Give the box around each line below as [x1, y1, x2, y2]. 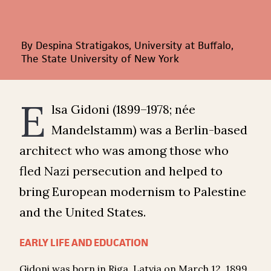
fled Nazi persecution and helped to [19, 163, 223, 179]
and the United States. [19, 204, 146, 220]
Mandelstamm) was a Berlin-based [51, 122, 247, 138]
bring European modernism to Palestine [19, 184, 246, 200]
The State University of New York [21, 52, 180, 66]
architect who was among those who [19, 143, 229, 158]
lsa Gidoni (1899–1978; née [51, 102, 195, 117]
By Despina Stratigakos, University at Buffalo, [21, 39, 234, 53]
